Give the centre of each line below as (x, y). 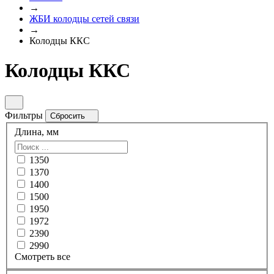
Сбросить (69, 116)
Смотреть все (43, 257)
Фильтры (25, 115)
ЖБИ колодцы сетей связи (84, 19)
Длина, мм (37, 132)
